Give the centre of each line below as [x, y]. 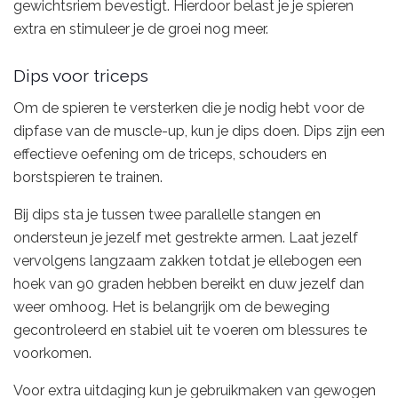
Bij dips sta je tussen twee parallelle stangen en [167, 214]
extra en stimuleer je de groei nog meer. [141, 28]
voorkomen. [52, 353]
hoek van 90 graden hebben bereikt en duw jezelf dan [189, 283]
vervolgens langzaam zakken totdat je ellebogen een [187, 260]
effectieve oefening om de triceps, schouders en [170, 154]
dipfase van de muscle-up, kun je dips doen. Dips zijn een [199, 131]
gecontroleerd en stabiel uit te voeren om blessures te [190, 330]
